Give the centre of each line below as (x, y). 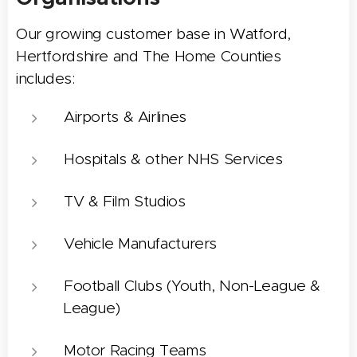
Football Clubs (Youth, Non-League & (192, 285)
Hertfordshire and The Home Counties (149, 56)
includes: (45, 78)
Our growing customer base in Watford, (153, 33)
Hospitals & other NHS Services (173, 159)
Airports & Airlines (125, 116)
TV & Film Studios (125, 201)
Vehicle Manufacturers (141, 243)
